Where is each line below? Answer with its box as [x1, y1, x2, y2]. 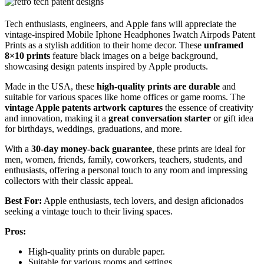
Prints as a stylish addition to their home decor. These [5, 40, 204, 51]
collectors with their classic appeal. [5, 176, 133, 186]
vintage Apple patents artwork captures [5, 103, 163, 113]
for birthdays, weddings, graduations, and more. [5, 124, 182, 134]
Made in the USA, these [5, 81, 97, 92]
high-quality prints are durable [97, 81, 220, 92]
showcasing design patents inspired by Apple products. [5, 61, 208, 72]
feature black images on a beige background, [50, 51, 218, 61]
